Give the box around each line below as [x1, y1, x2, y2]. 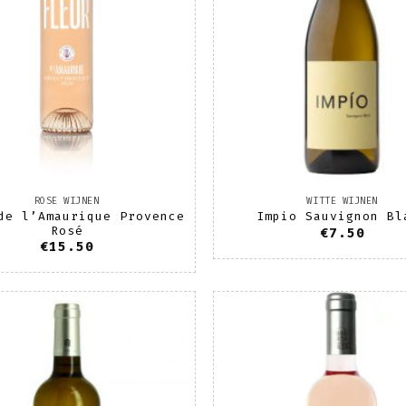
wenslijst [115, 361, 181, 374]
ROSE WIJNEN [34, 194, 100, 207]
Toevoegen [115, 335, 181, 349]
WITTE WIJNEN [306, 194, 378, 207]
